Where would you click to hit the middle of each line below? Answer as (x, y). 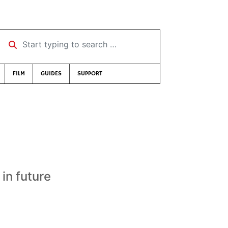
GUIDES (51, 74)
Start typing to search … (47, 41)
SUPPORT (90, 74)
